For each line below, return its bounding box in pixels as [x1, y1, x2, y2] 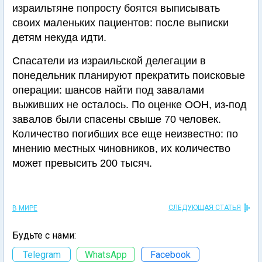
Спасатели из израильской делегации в [12, 55, 206, 67]
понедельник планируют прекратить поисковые [12, 70, 245, 81]
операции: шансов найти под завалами [12, 84, 204, 96]
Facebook [150, 249, 191, 260]
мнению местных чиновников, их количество [12, 143, 230, 154]
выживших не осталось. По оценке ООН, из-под [12, 99, 247, 111]
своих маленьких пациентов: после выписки [12, 17, 229, 29]
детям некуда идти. [12, 32, 106, 43]
